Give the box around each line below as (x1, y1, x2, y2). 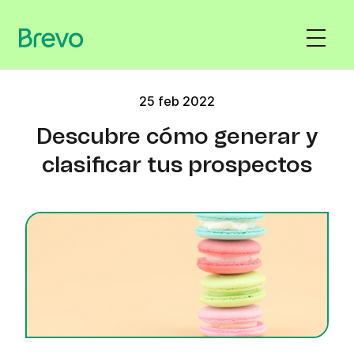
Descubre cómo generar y (36, 126, 318, 149)
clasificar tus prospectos (42, 155, 312, 177)
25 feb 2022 (139, 93, 215, 109)
